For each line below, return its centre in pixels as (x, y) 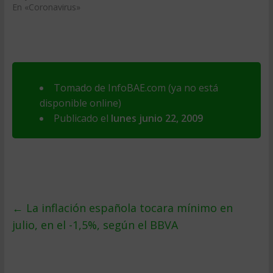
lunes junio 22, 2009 (157, 118)
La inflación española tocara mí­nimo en (128, 208)
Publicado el (82, 118)
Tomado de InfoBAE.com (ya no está (136, 88)
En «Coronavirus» (46, 7)
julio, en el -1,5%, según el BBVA (95, 225)
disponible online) (80, 103)
